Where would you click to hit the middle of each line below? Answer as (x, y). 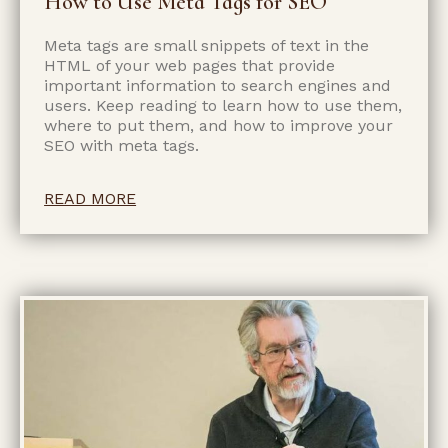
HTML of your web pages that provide (190, 66)
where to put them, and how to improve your (219, 126)
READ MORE (90, 199)
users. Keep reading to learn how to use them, (223, 106)
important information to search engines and (218, 86)
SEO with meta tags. (122, 146)
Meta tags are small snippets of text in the (207, 46)
